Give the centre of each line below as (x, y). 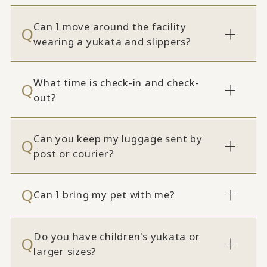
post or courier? (74, 153)
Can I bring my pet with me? (104, 195)
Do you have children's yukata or (117, 237)
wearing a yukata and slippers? (112, 41)
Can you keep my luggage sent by (118, 138)
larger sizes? (65, 252)
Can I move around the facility (110, 26)
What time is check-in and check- (117, 82)
